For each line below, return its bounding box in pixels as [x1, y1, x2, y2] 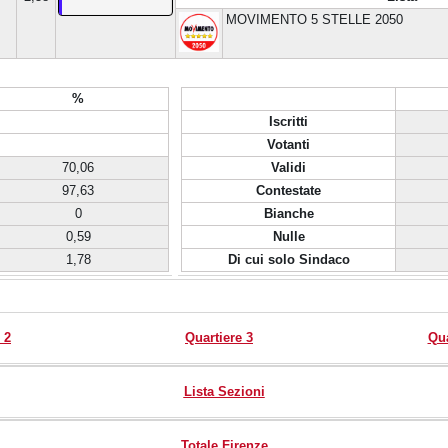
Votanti [267, 137, 310, 152]
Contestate [256, 183, 321, 198]
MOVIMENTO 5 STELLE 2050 [226, 12, 403, 27]
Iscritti [269, 114, 308, 129]
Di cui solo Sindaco [227, 252, 350, 267]
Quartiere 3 [185, 330, 253, 345]
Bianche [263, 206, 314, 221]
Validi [271, 160, 306, 175]
